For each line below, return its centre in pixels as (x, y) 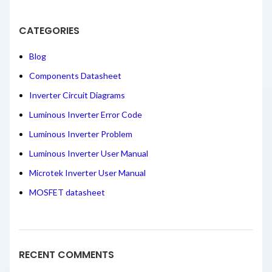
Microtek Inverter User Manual (87, 172)
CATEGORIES (49, 30)
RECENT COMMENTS (66, 254)
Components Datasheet (75, 75)
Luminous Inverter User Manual (89, 153)
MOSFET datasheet (67, 192)
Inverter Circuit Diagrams (77, 95)
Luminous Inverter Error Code (86, 114)
